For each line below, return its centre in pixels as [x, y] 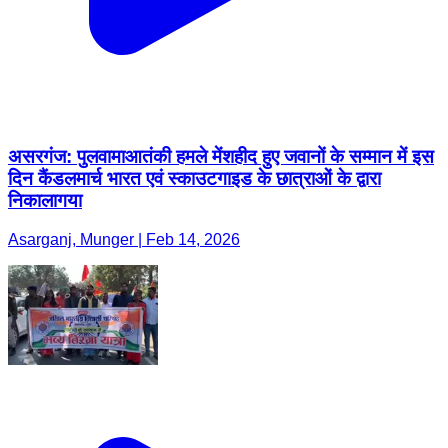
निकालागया [45, 201]
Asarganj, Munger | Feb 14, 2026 [124, 239]
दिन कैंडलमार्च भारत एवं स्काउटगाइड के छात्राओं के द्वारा [194, 179]
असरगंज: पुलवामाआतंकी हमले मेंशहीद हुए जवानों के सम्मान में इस [221, 157]
